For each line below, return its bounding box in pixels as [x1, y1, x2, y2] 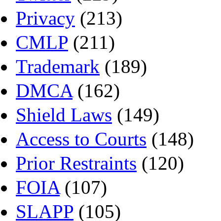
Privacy [16, 7, 75, 29]
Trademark [16, 56, 100, 77]
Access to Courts [16, 128, 147, 150]
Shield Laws [16, 104, 112, 126]
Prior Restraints [16, 152, 137, 174]
